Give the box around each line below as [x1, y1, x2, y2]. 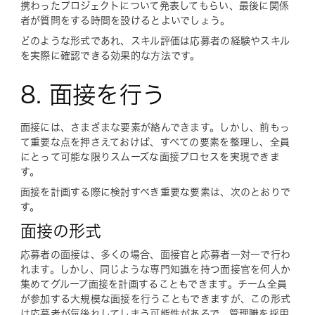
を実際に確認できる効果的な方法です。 [20, 51, 200, 60]
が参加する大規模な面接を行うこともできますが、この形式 [20, 294, 291, 304]
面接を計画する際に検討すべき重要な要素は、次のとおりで [20, 187, 291, 197]
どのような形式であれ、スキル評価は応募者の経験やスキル [20, 36, 290, 46]
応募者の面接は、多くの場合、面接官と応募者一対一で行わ [20, 250, 291, 259]
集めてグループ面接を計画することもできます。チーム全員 [20, 279, 288, 289]
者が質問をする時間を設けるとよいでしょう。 [20, 15, 231, 25]
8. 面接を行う [20, 83, 165, 106]
